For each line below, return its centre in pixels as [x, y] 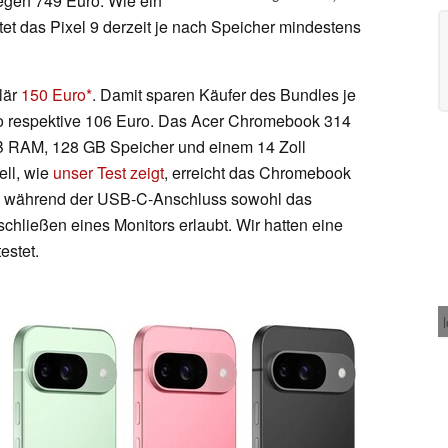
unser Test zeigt [108, 172]
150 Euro [53, 94]
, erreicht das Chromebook [257, 172]
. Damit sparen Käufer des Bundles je [224, 94]
